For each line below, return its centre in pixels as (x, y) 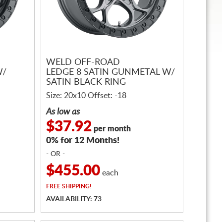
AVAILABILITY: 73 (74, 199)
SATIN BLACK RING (86, 83)
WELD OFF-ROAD (83, 63)
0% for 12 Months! (83, 141)
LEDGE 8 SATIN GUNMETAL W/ (111, 73)
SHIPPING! (76, 186)
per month (111, 129)
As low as (63, 112)
